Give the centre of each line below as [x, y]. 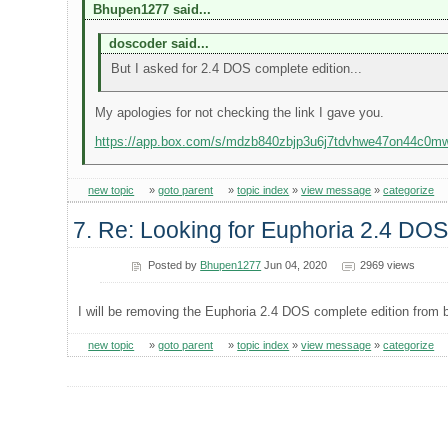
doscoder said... [158, 44]
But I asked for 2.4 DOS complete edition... [236, 69]
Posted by [174, 265]
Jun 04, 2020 [294, 265]
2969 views [387, 265]
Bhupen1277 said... [151, 10]
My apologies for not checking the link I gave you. [239, 113]
